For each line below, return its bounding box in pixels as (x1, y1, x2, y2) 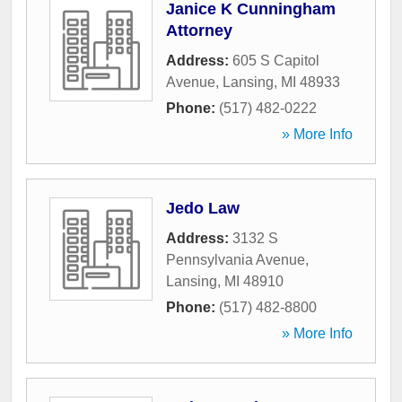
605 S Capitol (232, 53, 319, 69)
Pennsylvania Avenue (166, 252, 305, 268)
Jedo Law (166, 199, 240, 218)
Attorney (166, 22, 232, 40)
